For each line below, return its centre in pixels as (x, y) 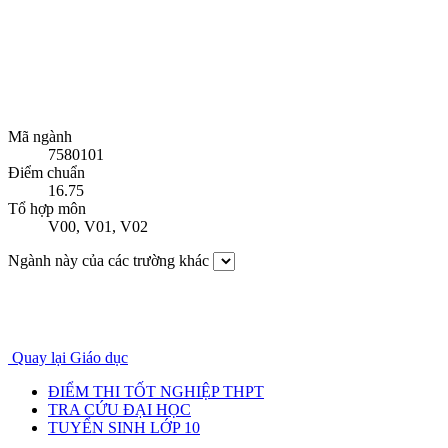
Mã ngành (40, 137)
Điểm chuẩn (46, 173)
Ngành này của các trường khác (108, 261)
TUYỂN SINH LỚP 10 (124, 428)
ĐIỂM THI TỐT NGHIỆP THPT (156, 392)
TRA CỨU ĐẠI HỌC (119, 410)
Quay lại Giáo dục (70, 358)
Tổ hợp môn (47, 209)
